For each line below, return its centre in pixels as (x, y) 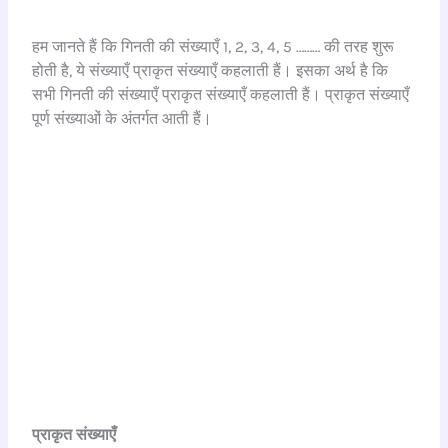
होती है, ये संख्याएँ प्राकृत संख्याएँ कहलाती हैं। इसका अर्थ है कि (210, 70)
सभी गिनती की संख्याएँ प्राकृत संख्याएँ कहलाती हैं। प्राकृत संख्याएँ (221, 94)
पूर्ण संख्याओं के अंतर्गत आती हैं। (122, 118)
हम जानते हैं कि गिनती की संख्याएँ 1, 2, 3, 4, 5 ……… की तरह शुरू (213, 46)
